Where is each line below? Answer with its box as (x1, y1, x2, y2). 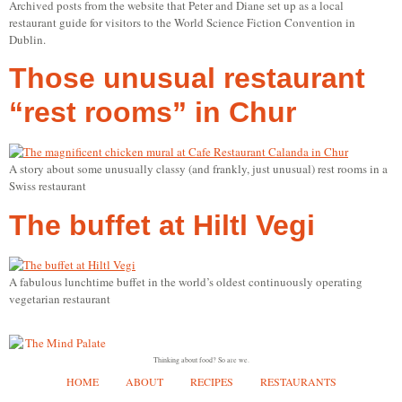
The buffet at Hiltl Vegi (9, 208, 315, 241)
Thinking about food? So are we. (153, 354, 249, 364)
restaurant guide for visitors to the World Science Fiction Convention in (9, 13, 355, 31)
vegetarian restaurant (9, 290, 110, 307)
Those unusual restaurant (9, 62, 365, 95)
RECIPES (189, 373, 233, 389)
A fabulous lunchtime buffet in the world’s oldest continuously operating (9, 273, 363, 290)
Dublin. (9, 31, 46, 48)
